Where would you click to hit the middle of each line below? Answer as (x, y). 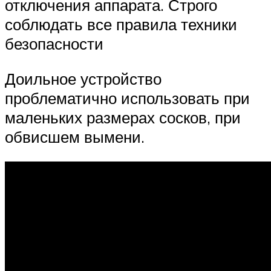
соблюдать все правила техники (121, 24)
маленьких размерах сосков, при (123, 117)
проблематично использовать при (127, 98)
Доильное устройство (83, 78)
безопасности (54, 44)
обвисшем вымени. (75, 136)
